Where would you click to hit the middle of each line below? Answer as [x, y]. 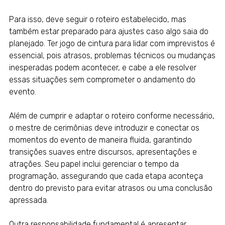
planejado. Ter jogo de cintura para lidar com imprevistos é [112, 44]
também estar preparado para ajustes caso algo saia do [108, 32]
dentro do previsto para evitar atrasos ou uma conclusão [110, 188]
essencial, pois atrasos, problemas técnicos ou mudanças [112, 56]
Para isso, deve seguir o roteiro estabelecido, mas [97, 20]
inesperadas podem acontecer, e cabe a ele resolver [102, 68]
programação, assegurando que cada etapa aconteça [106, 176]
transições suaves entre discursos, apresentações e [103, 152]
